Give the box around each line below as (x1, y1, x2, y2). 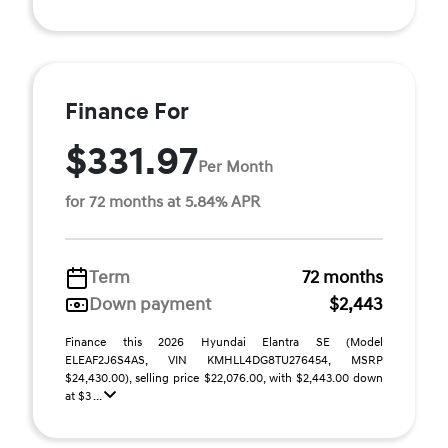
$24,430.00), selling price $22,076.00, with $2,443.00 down (65, 371, 383, 386)
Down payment (89, 293, 211, 316)
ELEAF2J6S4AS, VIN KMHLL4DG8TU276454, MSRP (65, 353, 383, 368)
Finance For (65, 98, 189, 126)
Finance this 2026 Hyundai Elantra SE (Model (65, 335, 383, 350)
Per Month (198, 156, 273, 177)
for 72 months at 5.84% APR (65, 192, 260, 212)
